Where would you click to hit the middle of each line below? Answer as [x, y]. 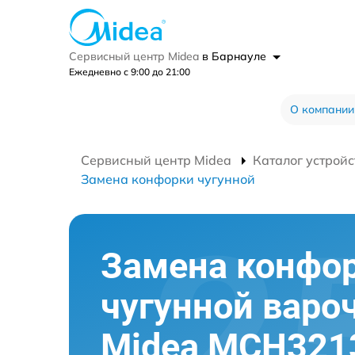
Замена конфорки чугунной [168, 179]
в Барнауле [236, 56]
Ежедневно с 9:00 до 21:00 [130, 71]
